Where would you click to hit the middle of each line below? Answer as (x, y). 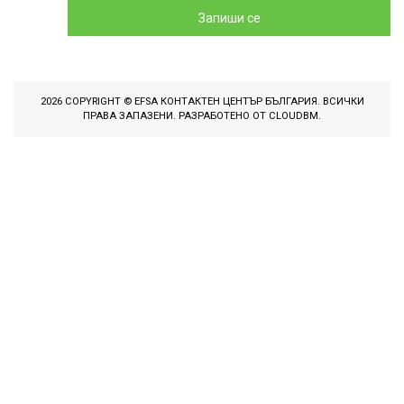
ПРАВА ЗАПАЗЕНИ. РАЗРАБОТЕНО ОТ (176, 116)
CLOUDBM (294, 116)
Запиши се (229, 18)
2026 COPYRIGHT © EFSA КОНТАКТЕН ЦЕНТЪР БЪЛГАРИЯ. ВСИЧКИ (202, 102)
